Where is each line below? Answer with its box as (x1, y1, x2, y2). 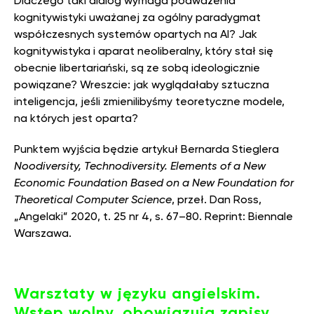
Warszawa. (14, 226, 74, 240)
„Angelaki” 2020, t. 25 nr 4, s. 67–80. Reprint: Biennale (14, 210, 293, 223)
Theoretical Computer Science (14, 193, 172, 206)
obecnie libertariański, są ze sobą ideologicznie (14, 61, 260, 74)
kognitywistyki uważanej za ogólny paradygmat (14, 11, 261, 24)
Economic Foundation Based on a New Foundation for (14, 176, 294, 189)
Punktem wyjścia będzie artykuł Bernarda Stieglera (14, 142, 279, 156)
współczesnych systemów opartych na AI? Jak (14, 27, 257, 41)
